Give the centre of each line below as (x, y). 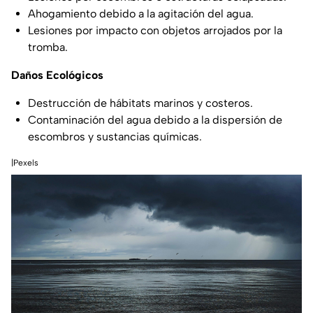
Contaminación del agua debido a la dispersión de (155, 120)
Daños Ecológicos (57, 75)
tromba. (48, 48)
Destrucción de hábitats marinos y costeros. (140, 103)
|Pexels (25, 163)
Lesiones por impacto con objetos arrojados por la (155, 31)
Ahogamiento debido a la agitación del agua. (141, 14)
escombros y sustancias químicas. (115, 137)
